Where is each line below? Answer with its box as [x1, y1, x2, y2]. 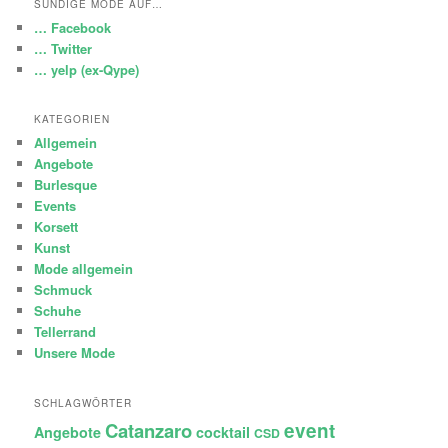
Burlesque [34, 175, 98, 195]
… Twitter [34, 38, 93, 58]
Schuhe [34, 301, 82, 321]
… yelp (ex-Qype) [34, 59, 140, 79]
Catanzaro [105, 416, 193, 444]
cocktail [196, 421, 251, 442]
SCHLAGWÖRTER [34, 395, 133, 410]
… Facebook [34, 17, 112, 37]
